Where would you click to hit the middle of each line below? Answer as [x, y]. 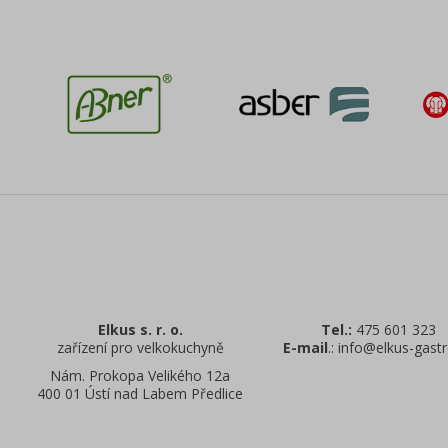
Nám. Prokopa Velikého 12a [140, 375]
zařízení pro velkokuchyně [140, 347]
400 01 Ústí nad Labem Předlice [140, 393]
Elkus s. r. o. [140, 329]
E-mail [305, 347]
